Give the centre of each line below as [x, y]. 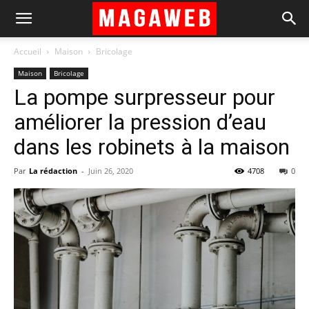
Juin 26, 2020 [111, 171]
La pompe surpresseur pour [144, 97]
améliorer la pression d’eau [140, 122]
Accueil [28, 51]
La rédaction [53, 171]
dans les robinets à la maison [152, 147]
